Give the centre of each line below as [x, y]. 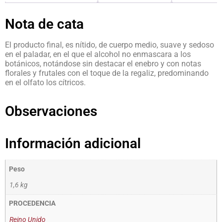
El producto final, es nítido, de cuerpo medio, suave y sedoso [110, 45]
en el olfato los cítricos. [45, 83]
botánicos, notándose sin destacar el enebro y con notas [103, 64]
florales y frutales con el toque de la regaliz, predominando [107, 73]
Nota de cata [44, 24]
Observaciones [51, 111]
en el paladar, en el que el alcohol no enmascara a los [98, 55]
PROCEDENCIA [32, 204]
